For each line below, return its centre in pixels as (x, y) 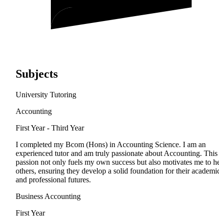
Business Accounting (48, 197)
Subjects (37, 74)
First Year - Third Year (50, 128)
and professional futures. (53, 180)
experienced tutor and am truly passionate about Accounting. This (117, 153)
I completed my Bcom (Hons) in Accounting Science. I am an (111, 145)
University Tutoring (46, 95)
